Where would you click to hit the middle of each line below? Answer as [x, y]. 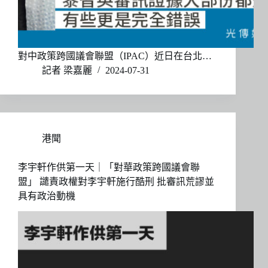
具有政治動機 [47, 196]
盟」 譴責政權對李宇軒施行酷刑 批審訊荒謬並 [116, 182]
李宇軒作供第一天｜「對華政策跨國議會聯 [109, 167]
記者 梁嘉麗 [67, 71]
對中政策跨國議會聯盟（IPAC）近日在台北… [115, 56]
